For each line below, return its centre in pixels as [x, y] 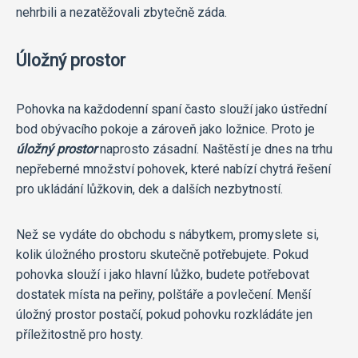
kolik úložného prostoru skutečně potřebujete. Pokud [162, 254]
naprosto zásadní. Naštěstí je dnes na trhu [215, 149]
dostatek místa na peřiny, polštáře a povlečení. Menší [163, 294]
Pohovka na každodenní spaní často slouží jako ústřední [171, 109]
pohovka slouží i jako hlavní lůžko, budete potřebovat [163, 274]
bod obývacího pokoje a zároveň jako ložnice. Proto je [165, 129]
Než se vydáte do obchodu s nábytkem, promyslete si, [167, 234]
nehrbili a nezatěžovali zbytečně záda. [121, 12]
